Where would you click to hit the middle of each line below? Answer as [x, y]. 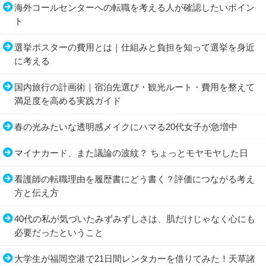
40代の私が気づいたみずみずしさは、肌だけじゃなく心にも [135, 219]
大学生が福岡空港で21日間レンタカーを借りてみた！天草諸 [135, 259]
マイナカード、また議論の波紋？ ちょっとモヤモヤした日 [131, 153]
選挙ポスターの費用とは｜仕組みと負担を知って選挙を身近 [134, 47]
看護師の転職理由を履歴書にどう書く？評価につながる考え [134, 179]
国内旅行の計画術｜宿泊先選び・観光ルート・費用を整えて [134, 87]
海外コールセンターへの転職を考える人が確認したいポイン [134, 7]
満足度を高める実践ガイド [68, 101]
